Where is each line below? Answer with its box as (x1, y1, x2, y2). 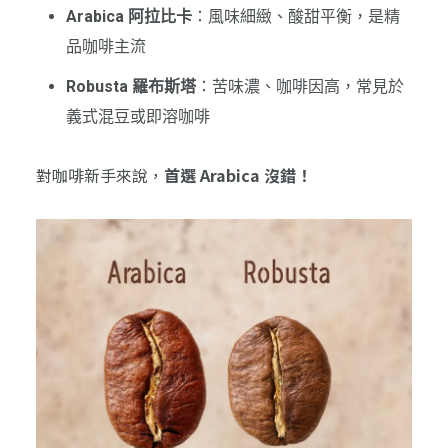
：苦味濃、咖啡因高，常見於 (195, 77, 404, 97)
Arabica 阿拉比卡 (65, 7, 192, 27)
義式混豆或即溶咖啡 (65, 107, 210, 127)
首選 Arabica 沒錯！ (163, 163, 312, 188)
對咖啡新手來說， (35, 163, 164, 188)
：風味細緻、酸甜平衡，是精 (191, 7, 400, 27)
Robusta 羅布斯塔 (65, 77, 196, 97)
